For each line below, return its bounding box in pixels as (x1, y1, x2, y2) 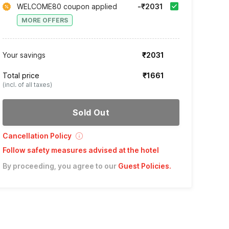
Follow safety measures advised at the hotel (2, 145, 159, 154)
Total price (2, 71, 39, 80)
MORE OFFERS (21, 16, 68, 24)
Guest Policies (118, 161, 169, 170)
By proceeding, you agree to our (2, 161, 117, 170)
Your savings (2, 50, 45, 59)
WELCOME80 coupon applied (16, 2, 117, 11)
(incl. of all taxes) (2, 80, 52, 88)
